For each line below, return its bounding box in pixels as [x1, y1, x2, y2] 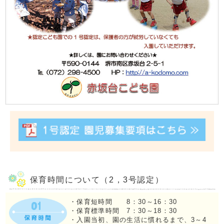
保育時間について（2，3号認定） [29, 175, 164, 184]
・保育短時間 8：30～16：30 [69, 198, 177, 206]
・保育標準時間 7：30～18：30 [69, 207, 177, 215]
